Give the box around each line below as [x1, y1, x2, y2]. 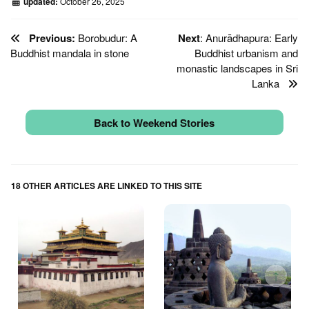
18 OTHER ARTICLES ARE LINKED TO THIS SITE [11, 179, 202, 192]
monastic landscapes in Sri [177, 60, 298, 75]
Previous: [21, 30, 75, 46]
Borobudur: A [75, 30, 137, 45]
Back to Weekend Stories [94, 114, 215, 130]
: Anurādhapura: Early [200, 30, 298, 45]
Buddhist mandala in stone [10, 45, 129, 60]
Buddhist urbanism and [195, 45, 298, 60]
